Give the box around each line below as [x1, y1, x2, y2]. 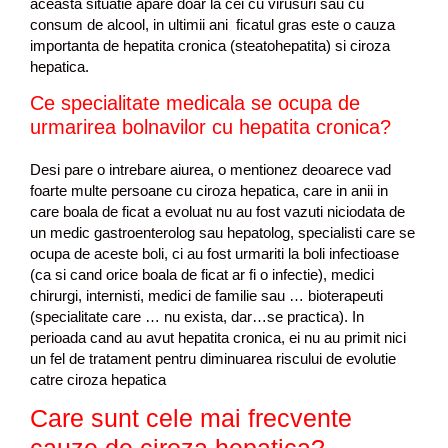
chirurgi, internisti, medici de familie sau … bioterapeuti [30, 286, 383, 304]
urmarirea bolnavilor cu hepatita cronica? [30, 115, 391, 138]
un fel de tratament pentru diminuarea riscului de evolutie [30, 349, 396, 367]
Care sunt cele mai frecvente [30, 404, 352, 432]
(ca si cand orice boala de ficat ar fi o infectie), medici [30, 265, 374, 283]
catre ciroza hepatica [30, 370, 166, 388]
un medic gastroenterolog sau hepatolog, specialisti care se [30, 223, 415, 241]
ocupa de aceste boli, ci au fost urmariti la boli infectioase [30, 244, 399, 262]
